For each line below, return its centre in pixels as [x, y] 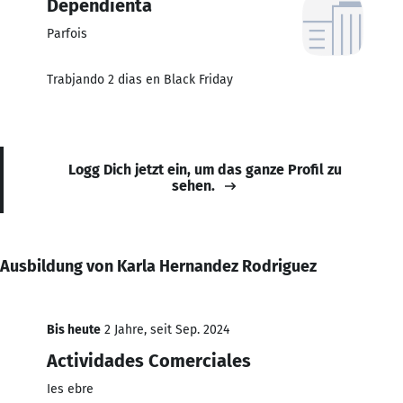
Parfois [67, 33]
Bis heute [74, 329]
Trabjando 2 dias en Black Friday [140, 79]
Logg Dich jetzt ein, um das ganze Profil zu [205, 169]
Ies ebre [70, 389]
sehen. [193, 185]
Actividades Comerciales [149, 360]
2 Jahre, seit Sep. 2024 [165, 329]
